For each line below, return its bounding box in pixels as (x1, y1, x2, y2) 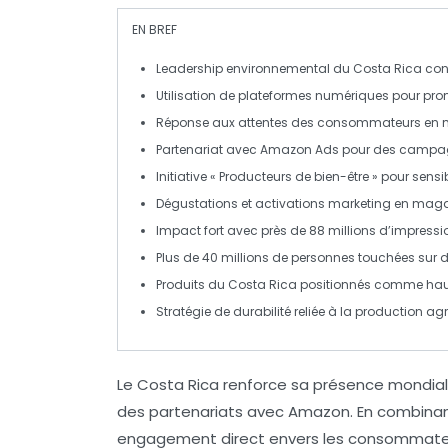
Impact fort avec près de (156, 222, 309, 240)
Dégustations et (156, 195, 255, 213)
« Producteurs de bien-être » (210, 168, 378, 186)
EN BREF (132, 21, 177, 39)
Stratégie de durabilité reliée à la (156, 303, 355, 321)
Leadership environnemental (156, 60, 330, 78)
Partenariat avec (156, 141, 260, 159)
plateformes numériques (238, 87, 389, 105)
